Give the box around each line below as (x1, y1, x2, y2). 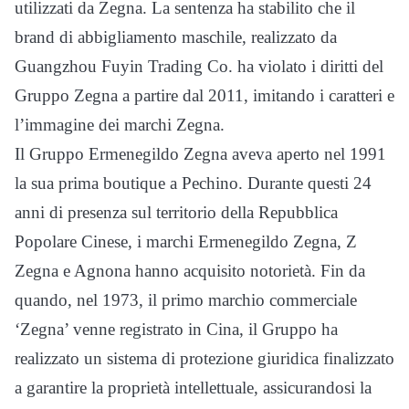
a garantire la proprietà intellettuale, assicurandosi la (15, 377, 372, 397)
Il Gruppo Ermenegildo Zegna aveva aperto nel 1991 (15, 143, 386, 163)
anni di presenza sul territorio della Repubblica (15, 202, 338, 222)
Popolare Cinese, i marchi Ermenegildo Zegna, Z (15, 231, 357, 251)
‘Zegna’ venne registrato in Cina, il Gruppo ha (15, 319, 338, 339)
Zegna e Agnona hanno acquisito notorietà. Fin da (15, 260, 365, 280)
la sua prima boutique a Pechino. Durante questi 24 (15, 173, 372, 193)
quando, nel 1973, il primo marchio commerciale (15, 289, 357, 309)
